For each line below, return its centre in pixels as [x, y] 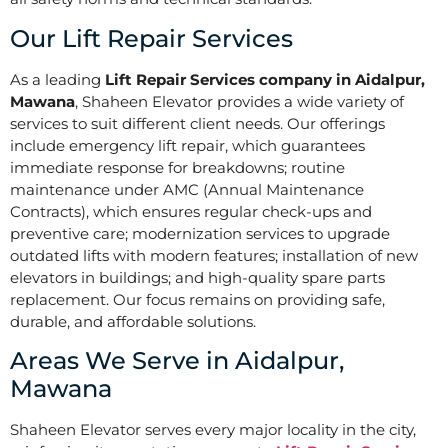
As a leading [57, 79]
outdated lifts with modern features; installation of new [214, 255]
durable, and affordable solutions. [133, 321]
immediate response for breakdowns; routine [177, 167]
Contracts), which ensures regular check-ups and [191, 211]
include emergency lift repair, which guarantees [187, 145]
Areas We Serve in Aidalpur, [177, 361]
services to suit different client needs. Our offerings [197, 123]
